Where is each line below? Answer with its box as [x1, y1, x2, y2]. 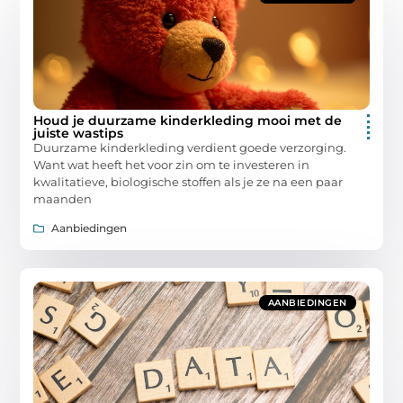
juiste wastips [33, 124, 124, 141]
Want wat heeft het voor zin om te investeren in [33, 157, 310, 172]
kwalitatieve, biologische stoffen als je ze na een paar [33, 174, 344, 189]
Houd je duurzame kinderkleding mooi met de [33, 112, 343, 129]
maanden [33, 191, 93, 206]
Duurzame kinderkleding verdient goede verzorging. [33, 139, 347, 155]
